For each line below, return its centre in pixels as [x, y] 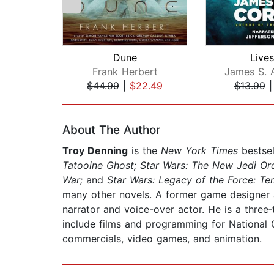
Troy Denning [95, 151]
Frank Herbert [125, 72]
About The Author [111, 130]
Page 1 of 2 [89, 99]
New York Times [199, 151]
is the [144, 151]
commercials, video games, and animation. [162, 239]
